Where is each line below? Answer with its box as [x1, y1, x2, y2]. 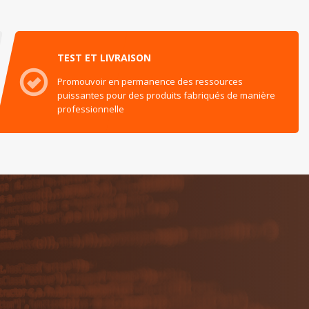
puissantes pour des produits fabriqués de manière [57, 88, 276, 101]
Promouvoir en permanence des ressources [57, 74, 243, 88]
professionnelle [57, 102, 125, 115]
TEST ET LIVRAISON [57, 50, 152, 64]
